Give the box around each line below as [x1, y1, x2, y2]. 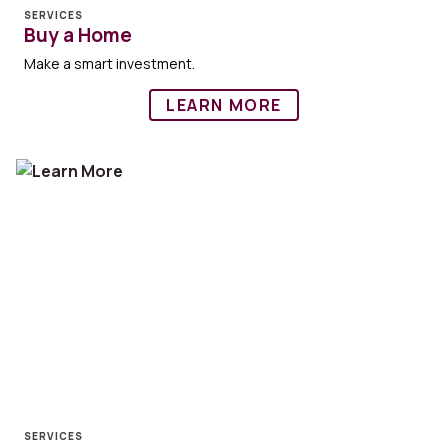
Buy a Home [24, 22, 132, 49]
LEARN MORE [166, 94, 282, 117]
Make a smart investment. [24, 54, 195, 74]
